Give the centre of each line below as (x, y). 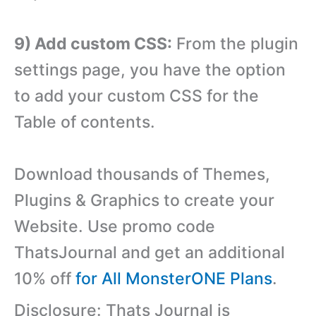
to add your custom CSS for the (136, 96)
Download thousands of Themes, (142, 174)
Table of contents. (85, 122)
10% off (45, 278)
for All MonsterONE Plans (174, 278)
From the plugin (235, 44)
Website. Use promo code (115, 226)
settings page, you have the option (150, 70)
